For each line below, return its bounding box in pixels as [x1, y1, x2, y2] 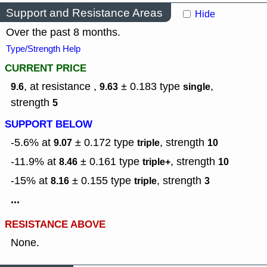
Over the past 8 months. [6, 25, 120, 40]
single [183, 80, 210, 94]
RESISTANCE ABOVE [5, 217, 105, 232]
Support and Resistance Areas [6, 5, 163, 20]
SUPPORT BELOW [5, 117, 92, 132]
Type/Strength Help [6, 43, 80, 55]
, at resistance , [24, 79, 100, 94]
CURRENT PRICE [5, 61, 86, 76]
